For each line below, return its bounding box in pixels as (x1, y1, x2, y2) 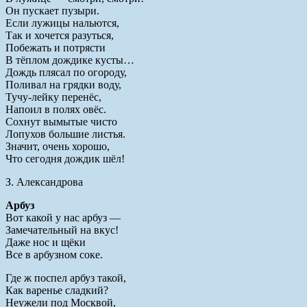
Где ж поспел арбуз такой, (5, 271, 126, 284)
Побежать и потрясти (5, 41, 106, 53)
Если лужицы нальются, (5, 16, 119, 29)
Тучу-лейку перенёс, (5, 90, 101, 103)
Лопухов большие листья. (5, 127, 125, 140)
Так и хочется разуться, (5, 29, 114, 41)
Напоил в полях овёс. (5, 103, 106, 115)
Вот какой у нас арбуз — (5, 211, 121, 223)
